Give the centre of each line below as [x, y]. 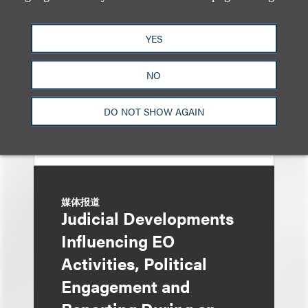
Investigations [117, 23]
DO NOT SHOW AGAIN [154, 111]
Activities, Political [134, 263]
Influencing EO [118, 241]
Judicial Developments [147, 218]
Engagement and [125, 286]
